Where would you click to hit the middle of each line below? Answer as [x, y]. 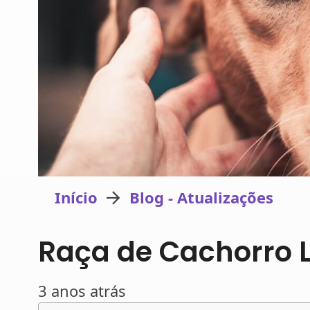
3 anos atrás [82, 290]
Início [76, 198]
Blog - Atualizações [201, 198]
